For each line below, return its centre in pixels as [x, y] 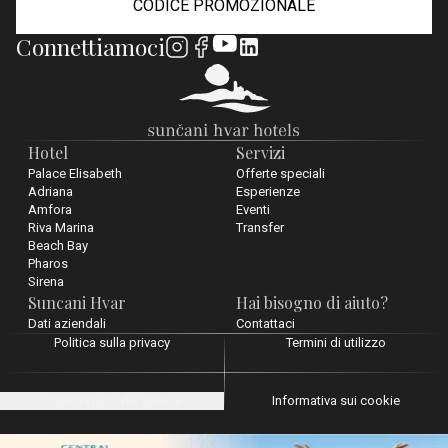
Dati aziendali [67, 323]
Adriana [50, 191]
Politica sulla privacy [112, 342]
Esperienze [268, 191]
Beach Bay [58, 245]
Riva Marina [61, 227]
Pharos [48, 263]
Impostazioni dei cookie [112, 400]
